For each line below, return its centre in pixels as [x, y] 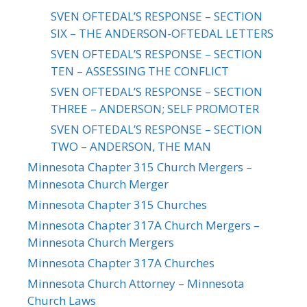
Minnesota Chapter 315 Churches [117, 204]
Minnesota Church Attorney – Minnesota [136, 283]
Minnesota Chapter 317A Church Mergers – [144, 225]
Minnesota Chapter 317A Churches [121, 262]
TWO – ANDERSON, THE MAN [131, 146]
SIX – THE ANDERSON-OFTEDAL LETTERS [162, 33]
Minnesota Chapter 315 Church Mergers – [140, 167]
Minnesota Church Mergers [101, 242]
